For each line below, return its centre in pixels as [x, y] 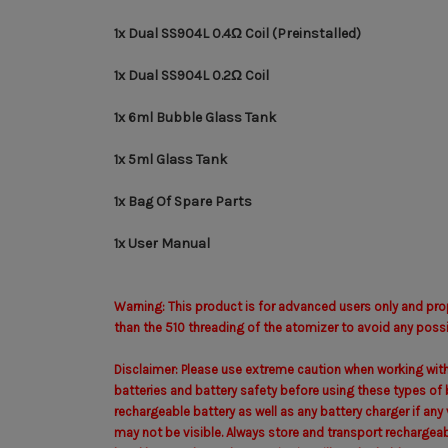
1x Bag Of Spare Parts [183, 201]
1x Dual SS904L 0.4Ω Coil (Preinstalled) [237, 33]
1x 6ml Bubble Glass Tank [195, 117]
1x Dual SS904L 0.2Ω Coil [191, 75]
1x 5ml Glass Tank [170, 159]
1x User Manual [162, 243]
